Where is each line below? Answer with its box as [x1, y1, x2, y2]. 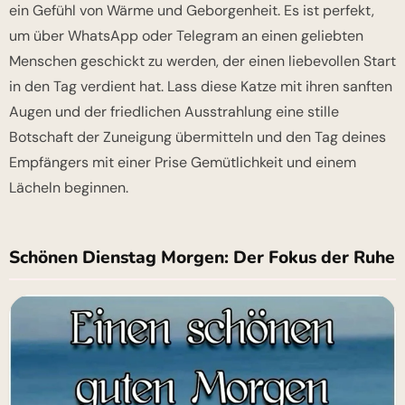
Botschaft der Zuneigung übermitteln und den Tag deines [9, 127, 386, 146]
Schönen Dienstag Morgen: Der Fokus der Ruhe [9, 246, 395, 269]
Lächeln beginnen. [9, 178, 128, 197]
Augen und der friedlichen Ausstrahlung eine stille [9, 102, 339, 121]
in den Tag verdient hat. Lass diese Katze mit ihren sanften [9, 77, 392, 96]
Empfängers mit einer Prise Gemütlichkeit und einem [9, 153, 356, 172]
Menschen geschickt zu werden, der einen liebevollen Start [9, 52, 396, 71]
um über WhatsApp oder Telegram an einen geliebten [9, 26, 363, 45]
